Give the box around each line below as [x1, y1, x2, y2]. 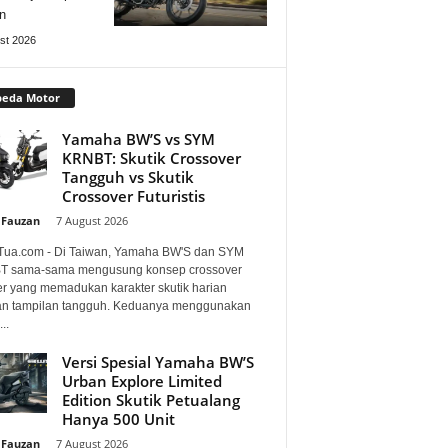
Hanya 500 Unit [61, 408, 175, 429]
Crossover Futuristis [61, 185, 205, 206]
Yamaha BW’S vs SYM [61, 128, 215, 149]
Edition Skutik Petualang [61, 389, 240, 410]
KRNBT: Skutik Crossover [61, 147, 241, 168]
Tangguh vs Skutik [61, 166, 194, 187]
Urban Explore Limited [61, 370, 222, 391]
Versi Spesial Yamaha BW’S [61, 351, 254, 372]
